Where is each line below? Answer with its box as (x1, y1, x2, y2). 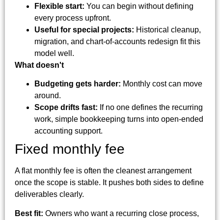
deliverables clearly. (15, 190, 84, 199)
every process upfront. (34, 13, 111, 22)
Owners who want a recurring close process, (43, 209, 199, 218)
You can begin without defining (84, 1, 193, 10)
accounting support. (34, 127, 103, 136)
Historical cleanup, (134, 25, 201, 34)
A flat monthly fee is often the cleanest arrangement (15, 166, 192, 175)
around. (34, 91, 61, 100)
